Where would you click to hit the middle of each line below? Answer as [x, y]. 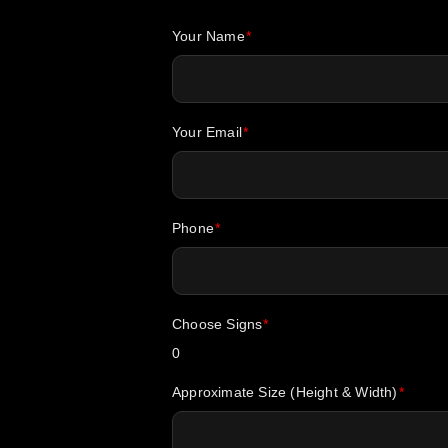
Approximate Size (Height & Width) [285, 391]
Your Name [208, 35]
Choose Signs [217, 323]
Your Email [207, 131]
